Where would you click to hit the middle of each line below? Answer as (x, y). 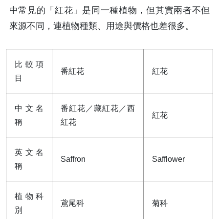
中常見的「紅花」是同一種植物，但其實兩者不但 (109, 11)
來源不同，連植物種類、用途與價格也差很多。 (101, 26)
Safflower (168, 159)
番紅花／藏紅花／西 (98, 108)
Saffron (73, 159)
